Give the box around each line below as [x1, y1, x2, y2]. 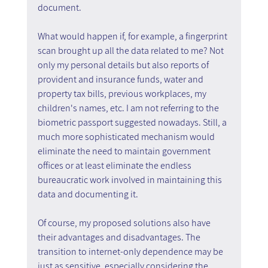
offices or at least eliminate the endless [37, 159, 193, 172]
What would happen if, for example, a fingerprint [37, 29, 229, 42]
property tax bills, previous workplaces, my [37, 87, 208, 100]
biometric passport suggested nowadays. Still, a [37, 115, 229, 129]
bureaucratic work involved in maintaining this [37, 173, 224, 186]
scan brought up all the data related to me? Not [37, 44, 226, 57]
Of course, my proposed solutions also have [37, 216, 212, 229]
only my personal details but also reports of [37, 58, 211, 71]
